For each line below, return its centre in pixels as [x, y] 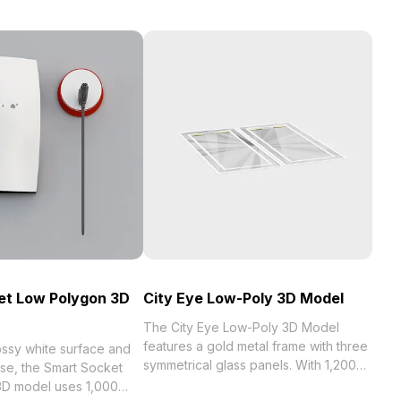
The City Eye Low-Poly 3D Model [241, 327]
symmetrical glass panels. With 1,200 [250, 365]
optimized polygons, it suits [223, 384]
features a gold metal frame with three [256, 346]
